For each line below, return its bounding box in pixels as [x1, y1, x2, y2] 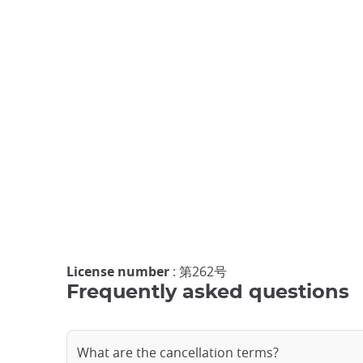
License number [66, 262, 169, 280]
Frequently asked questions [66, 282, 349, 302]
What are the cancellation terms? [77, 343, 279, 361]
